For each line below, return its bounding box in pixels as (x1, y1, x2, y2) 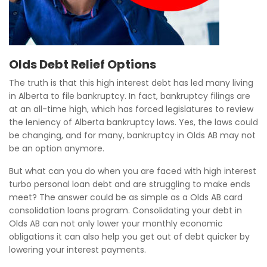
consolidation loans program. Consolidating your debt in (9, 204, 242, 216)
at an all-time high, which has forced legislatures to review (9, 103, 253, 115)
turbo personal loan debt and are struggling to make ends (9, 178, 250, 190)
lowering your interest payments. (9, 244, 146, 256)
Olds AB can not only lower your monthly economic (9, 218, 223, 229)
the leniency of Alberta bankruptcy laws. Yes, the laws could (9, 116, 258, 128)
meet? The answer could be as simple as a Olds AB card (9, 191, 243, 203)
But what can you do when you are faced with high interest (9, 165, 256, 177)
